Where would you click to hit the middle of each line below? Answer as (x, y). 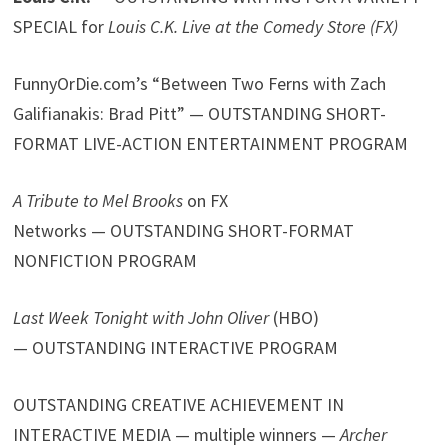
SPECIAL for (61, 26)
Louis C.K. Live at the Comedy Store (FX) (253, 26)
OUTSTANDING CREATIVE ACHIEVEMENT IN (179, 404)
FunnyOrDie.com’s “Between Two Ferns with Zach (200, 83)
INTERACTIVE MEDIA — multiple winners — (177, 434)
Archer (364, 434)
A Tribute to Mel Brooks (98, 200)
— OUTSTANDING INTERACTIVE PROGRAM (176, 347)
